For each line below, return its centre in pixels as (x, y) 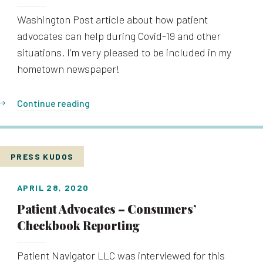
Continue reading (53, 103)
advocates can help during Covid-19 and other (119, 36)
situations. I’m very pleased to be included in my (124, 52)
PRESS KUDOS (42, 156)
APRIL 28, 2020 (53, 188)
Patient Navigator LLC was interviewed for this (121, 255)
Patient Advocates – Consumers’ (107, 209)
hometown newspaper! (68, 69)
